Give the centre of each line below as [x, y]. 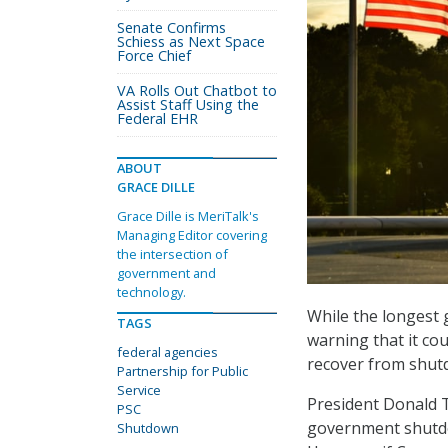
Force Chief [154, 55]
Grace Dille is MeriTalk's [188, 216]
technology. [151, 292]
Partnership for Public [182, 371]
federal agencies [167, 352]
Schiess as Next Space [191, 41]
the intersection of [172, 254]
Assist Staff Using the [188, 104]
